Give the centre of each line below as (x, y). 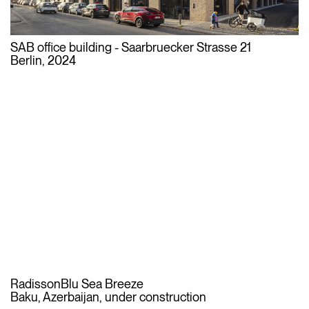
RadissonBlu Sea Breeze (77, 284)
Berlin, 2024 (43, 60)
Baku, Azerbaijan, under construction (108, 297)
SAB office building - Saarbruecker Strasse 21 (131, 47)
